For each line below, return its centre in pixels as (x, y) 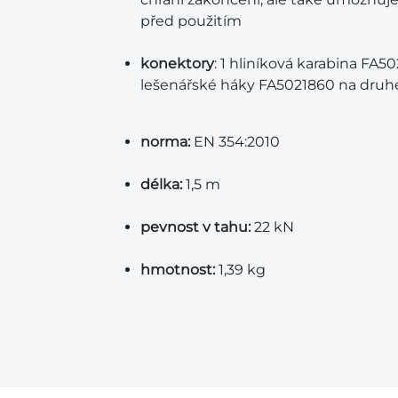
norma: (165, 142)
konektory (177, 64)
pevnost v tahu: (195, 227)
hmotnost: (178, 270)
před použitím (191, 21)
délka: (161, 184)
